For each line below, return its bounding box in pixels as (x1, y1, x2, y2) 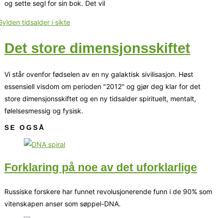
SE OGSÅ (4, 123, 45, 131)
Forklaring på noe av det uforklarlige (4, 161, 197, 174)
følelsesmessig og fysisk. (4, 106, 83, 115)
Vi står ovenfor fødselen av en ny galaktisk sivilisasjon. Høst (4, 70, 193, 78)
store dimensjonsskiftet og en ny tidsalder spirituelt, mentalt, (4, 94, 196, 103)
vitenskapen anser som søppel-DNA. (4, 200, 121, 208)
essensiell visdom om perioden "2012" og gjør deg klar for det (4, 82, 200, 91)
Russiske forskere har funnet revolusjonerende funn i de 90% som (4, 187, 212, 196)
